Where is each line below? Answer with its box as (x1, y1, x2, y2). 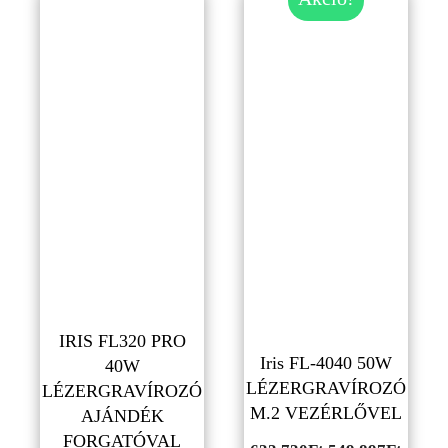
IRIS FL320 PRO (58, 330, 186, 351)
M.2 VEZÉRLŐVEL (250, 402, 402, 423)
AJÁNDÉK (80, 405, 164, 426)
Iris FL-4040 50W (260, 352, 392, 373)
